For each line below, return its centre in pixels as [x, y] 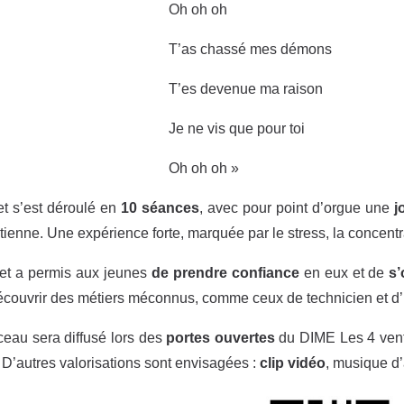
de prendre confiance [228, 273]
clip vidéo [292, 363]
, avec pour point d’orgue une [297, 208]
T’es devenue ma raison [245, 89]
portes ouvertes [223, 338]
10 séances [161, 208]
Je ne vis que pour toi [236, 129]
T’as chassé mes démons [250, 50]
